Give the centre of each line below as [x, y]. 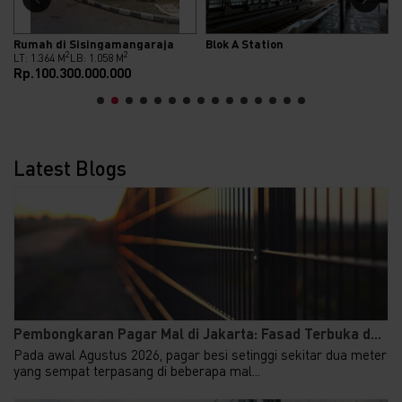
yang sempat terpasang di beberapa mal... [137, 370]
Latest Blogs [70, 167]
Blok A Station [245, 44]
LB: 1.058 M [97, 57]
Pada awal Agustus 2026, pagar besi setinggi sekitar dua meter [200, 354]
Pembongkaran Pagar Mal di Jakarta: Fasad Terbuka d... [197, 333]
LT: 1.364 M [39, 57]
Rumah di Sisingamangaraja [94, 44]
